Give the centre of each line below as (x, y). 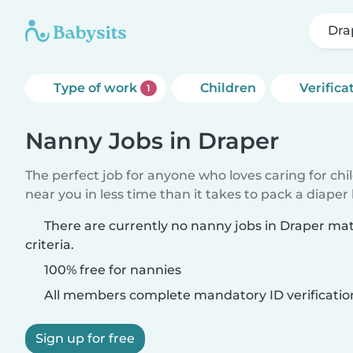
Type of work (97, 88)
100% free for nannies (111, 270)
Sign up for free (85, 338)
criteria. (50, 245)
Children (228, 88)
